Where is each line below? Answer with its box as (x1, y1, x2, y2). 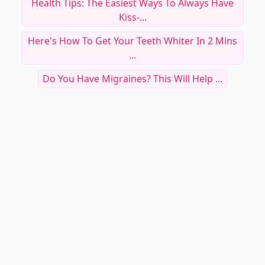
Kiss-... (118, 11, 147, 24)
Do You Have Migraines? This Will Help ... (43, 72, 222, 85)
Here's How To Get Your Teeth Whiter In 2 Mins (28, 34, 237, 47)
